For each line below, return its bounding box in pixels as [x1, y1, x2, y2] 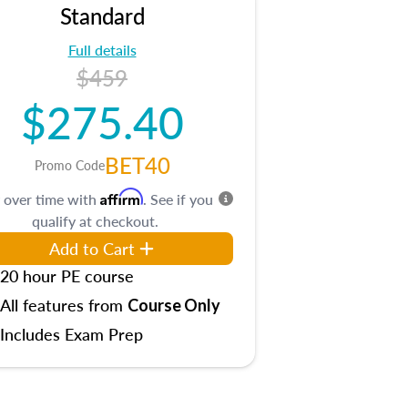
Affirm [100, 188, 143, 206]
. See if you [143, 189, 213, 209]
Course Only [127, 295, 220, 315]
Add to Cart [49, 237, 135, 260]
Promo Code [34, 156, 105, 174]
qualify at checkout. [31, 210, 158, 231]
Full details [67, 39, 137, 60]
